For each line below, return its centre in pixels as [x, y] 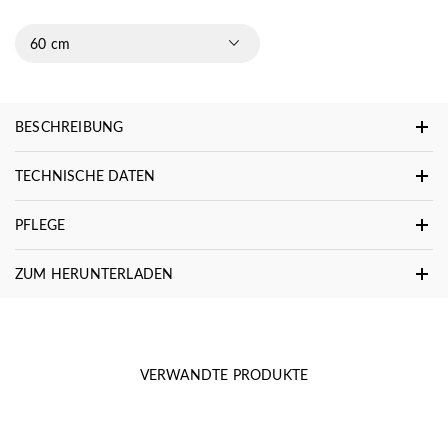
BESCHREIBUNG [69, 126]
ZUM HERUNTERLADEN [94, 273]
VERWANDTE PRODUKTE [224, 374]
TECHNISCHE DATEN [85, 175]
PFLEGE [40, 224]
